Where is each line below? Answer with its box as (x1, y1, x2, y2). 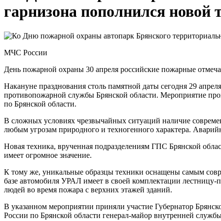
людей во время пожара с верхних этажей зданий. (4, 185, 172, 194)
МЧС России (4, 48, 47, 57)
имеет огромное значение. (4, 150, 92, 159)
